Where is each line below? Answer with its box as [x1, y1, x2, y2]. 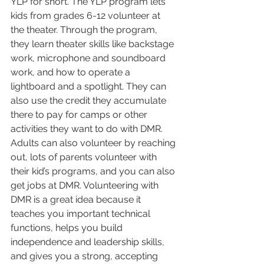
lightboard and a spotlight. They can [11, 81, 169, 93]
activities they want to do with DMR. [11, 123, 165, 135]
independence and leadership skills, [11, 236, 167, 248]
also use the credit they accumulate [11, 95, 169, 107]
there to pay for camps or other [11, 109, 150, 121]
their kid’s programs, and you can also [11, 166, 177, 177]
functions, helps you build [11, 222, 125, 234]
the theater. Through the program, [11, 24, 160, 36]
